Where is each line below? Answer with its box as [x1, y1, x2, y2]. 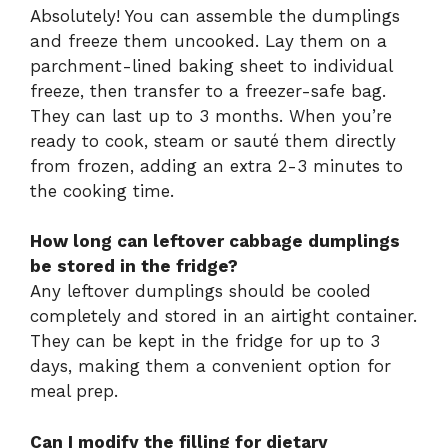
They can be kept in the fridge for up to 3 [30, 331, 380, 352]
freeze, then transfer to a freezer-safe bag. [30, 80, 386, 101]
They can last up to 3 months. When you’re [30, 105, 392, 126]
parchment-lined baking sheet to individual [30, 55, 392, 76]
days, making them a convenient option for [30, 356, 391, 377]
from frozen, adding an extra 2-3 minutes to [30, 155, 403, 176]
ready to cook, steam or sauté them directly [30, 130, 396, 151]
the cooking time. [30, 180, 174, 201]
